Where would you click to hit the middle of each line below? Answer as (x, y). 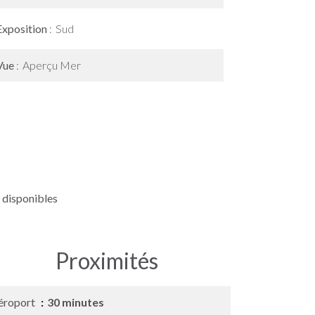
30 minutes (76, 302)
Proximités (107, 261)
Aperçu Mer (52, 65)
